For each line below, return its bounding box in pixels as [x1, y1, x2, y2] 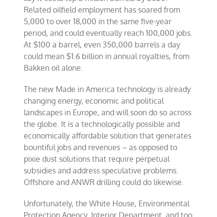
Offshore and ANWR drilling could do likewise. [24, 177, 184, 187]
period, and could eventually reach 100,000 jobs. [24, 28, 193, 38]
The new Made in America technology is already [24, 84, 191, 94]
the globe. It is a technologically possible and [24, 119, 180, 129]
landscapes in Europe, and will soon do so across [24, 108, 192, 117]
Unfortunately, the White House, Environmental [24, 199, 190, 208]
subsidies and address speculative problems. [24, 166, 179, 175]
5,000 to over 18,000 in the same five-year [24, 16, 172, 26]
